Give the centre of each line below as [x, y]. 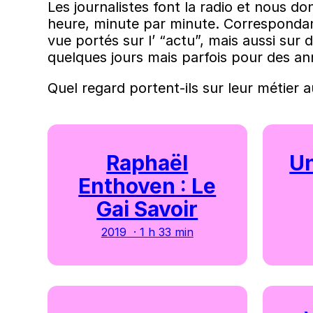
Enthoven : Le [147, 186]
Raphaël [147, 163]
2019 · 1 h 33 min [147, 232]
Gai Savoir [147, 209]
